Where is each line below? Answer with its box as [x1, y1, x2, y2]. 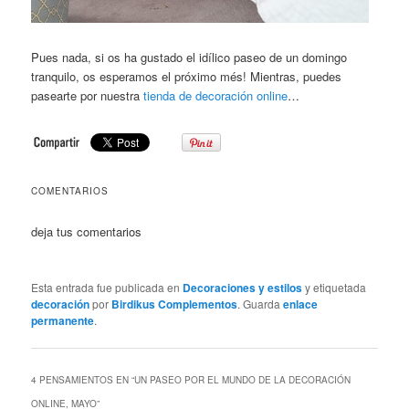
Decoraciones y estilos [183, 278, 303, 296]
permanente [31, 311, 95, 329]
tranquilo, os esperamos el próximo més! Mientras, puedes [31, 67, 342, 85]
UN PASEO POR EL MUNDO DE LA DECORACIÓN [134, 373, 351, 387]
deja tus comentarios [31, 222, 142, 240]
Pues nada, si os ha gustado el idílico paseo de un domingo [31, 47, 348, 66]
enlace [283, 295, 319, 312]
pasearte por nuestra [31, 86, 144, 104]
